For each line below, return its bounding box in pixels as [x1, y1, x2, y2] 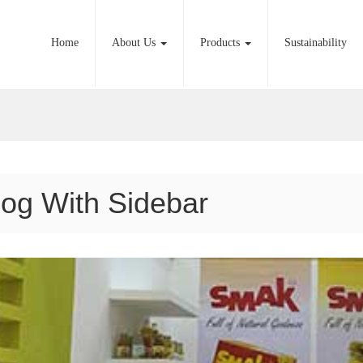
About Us [112, 36, 159, 49]
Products [200, 36, 243, 49]
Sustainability [284, 36, 347, 49]
